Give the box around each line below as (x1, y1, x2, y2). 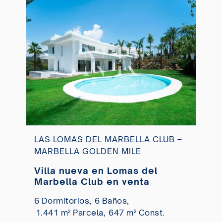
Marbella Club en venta (34, 175, 150, 187)
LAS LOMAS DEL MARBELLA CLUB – (34, 134, 182, 144)
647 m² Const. (109, 207, 165, 218)
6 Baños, (94, 195, 129, 206)
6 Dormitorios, (34, 195, 92, 206)
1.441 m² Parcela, (35, 207, 106, 218)
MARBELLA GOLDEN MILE (34, 146, 141, 156)
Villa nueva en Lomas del (34, 165, 158, 176)
